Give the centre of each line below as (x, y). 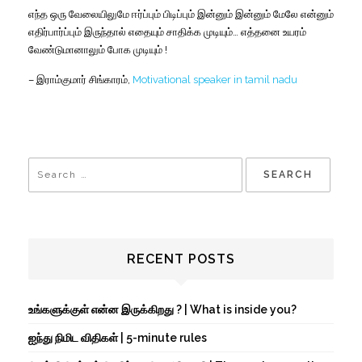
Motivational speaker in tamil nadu (215, 79)
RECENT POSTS (181, 259)
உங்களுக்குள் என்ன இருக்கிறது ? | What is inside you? (162, 310)
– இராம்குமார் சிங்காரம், (80, 79)
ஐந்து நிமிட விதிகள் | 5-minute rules (118, 338)
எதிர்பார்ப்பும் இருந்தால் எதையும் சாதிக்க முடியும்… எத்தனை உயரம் (167, 32)
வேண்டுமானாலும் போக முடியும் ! (98, 49)
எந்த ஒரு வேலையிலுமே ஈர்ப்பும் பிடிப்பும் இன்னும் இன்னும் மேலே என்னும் (181, 14)
